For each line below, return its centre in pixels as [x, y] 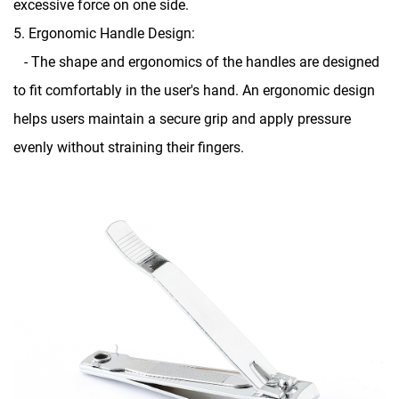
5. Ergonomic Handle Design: [104, 34]
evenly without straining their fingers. [129, 148]
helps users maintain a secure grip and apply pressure [182, 119]
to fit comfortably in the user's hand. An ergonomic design [194, 91]
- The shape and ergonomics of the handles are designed [196, 62]
